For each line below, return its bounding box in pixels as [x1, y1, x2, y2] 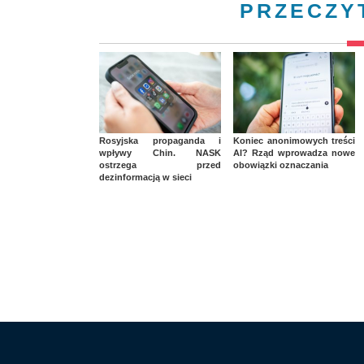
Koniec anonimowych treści [233, 135, 355, 145]
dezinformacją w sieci [99, 171, 192, 182]
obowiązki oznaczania [233, 159, 328, 170]
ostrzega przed [99, 159, 221, 170]
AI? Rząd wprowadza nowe [233, 147, 355, 158]
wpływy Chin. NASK [99, 147, 221, 158]
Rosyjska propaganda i [99, 135, 221, 145]
